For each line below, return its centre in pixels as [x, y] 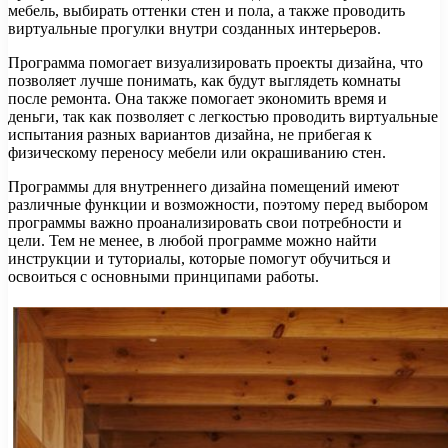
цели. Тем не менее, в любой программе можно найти [192, 241]
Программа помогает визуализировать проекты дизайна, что [215, 63]
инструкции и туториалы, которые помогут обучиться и [199, 259]
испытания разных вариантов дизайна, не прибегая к [190, 135]
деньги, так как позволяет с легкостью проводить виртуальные [223, 117]
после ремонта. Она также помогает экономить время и [197, 99]
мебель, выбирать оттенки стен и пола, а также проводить [206, 11]
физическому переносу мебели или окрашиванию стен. [197, 153]
